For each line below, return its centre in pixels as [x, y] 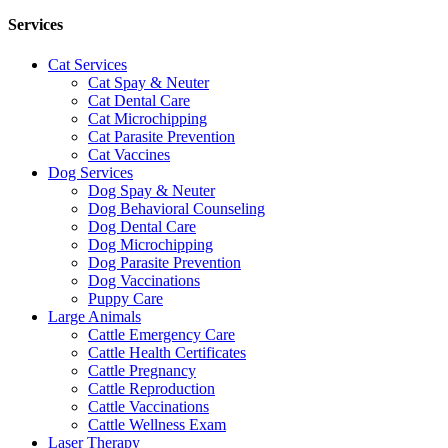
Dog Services [90, 172]
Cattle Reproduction [151, 388]
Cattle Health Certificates [167, 352]
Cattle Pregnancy [142, 370]
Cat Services [87, 64]
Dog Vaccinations [144, 280]
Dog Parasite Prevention [164, 262]
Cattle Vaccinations [148, 406]
